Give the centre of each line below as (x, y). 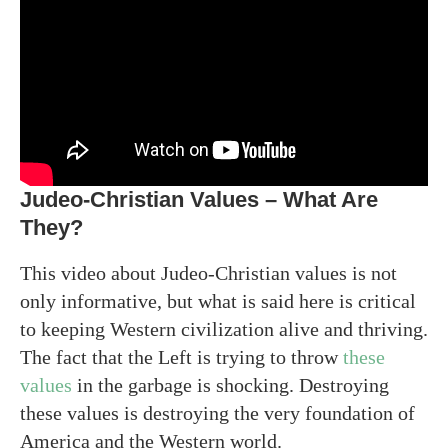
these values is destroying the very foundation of (217, 412)
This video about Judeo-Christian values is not (208, 272)
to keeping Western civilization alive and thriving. (224, 328)
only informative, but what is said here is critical (218, 300)
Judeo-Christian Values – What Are (199, 199)
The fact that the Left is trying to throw (181, 356)
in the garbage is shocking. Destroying (230, 384)
